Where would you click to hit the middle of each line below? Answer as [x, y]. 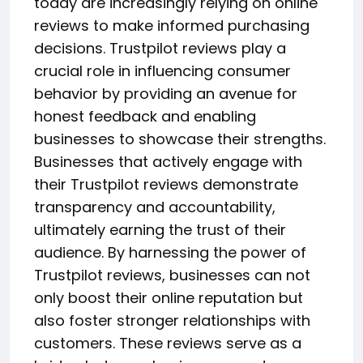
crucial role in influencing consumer [162, 70]
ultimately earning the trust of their [160, 229]
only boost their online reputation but [169, 297]
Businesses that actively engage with [168, 161]
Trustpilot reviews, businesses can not [172, 275]
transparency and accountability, [155, 207]
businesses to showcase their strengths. [180, 139]
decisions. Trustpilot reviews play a [160, 48]
